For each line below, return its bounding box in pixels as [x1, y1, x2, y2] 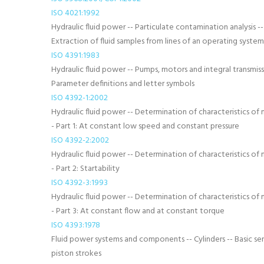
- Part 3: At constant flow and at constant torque [51, 204, 225, 218]
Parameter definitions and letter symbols [51, 77, 194, 91]
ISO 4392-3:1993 [51, 176, 108, 190]
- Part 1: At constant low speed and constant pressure [51, 120, 239, 133]
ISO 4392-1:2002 [51, 91, 108, 105]
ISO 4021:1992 [51, 6, 100, 20]
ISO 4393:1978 [51, 219, 100, 232]
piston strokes [51, 247, 101, 260]
